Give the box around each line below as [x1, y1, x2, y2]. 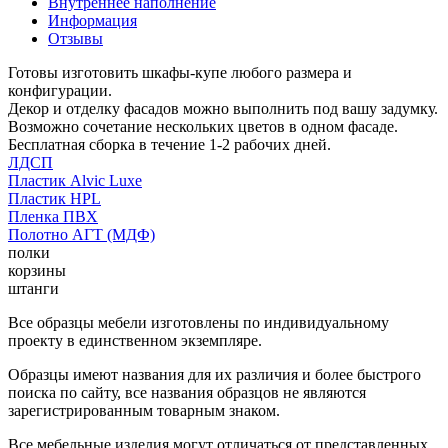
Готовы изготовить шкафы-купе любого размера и [8, 63, 352, 81]
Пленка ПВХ [8, 207, 98, 225]
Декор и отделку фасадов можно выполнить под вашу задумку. [8, 99, 438, 117]
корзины [8, 261, 66, 279]
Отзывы [48, 29, 103, 47]
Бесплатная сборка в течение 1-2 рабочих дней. [8, 135, 331, 153]
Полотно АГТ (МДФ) [8, 225, 155, 243]
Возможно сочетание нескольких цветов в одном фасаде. [8, 117, 398, 135]
